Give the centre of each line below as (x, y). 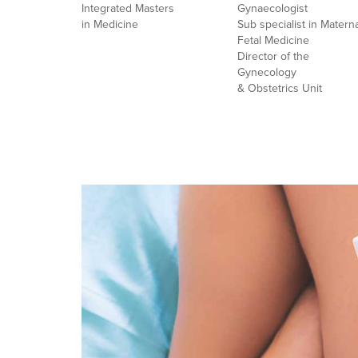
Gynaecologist (274, 8)
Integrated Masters (128, 8)
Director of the (273, 56)
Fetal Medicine (273, 40)
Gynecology (267, 72)
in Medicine (110, 24)
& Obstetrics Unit (280, 88)
